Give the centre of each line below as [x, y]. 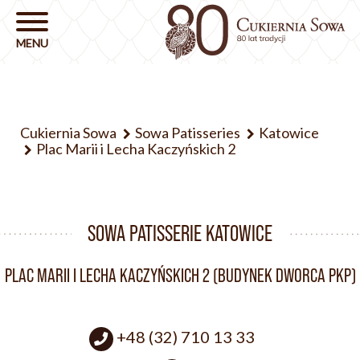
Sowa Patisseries [188, 133]
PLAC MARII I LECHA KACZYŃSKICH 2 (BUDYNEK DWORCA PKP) [180, 275]
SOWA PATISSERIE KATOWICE [180, 233]
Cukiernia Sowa [68, 133]
